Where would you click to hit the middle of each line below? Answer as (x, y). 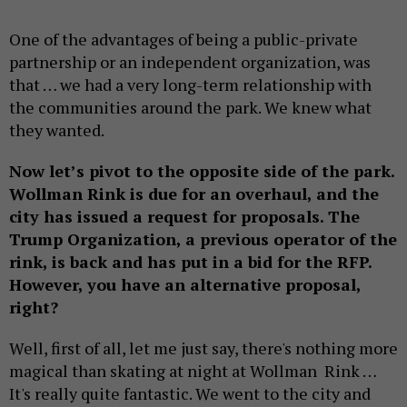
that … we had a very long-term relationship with (190, 85)
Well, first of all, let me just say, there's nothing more (203, 348)
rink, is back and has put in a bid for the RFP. (190, 262)
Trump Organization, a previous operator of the (203, 239)
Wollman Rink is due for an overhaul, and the (194, 194)
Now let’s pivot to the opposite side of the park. (202, 171)
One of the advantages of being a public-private (184, 40)
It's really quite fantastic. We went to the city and (190, 394)
